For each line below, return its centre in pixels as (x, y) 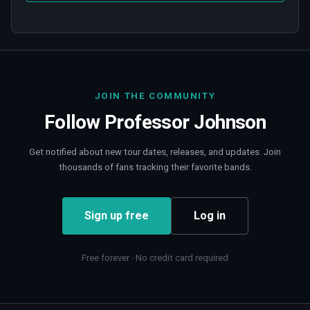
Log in (209, 215)
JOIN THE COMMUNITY (155, 95)
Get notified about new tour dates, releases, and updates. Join (155, 152)
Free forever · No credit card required (155, 257)
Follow (74, 122)
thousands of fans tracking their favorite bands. (155, 167)
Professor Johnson (185, 122)
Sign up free (116, 215)
